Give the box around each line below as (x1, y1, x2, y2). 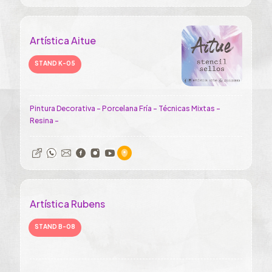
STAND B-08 (35, 223, 75, 230)
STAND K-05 (35, 59, 75, 67)
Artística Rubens (30, 197, 105, 210)
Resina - (30, 116, 59, 125)
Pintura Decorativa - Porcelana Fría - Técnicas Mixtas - (30, 104, 220, 113)
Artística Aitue (30, 34, 96, 47)
